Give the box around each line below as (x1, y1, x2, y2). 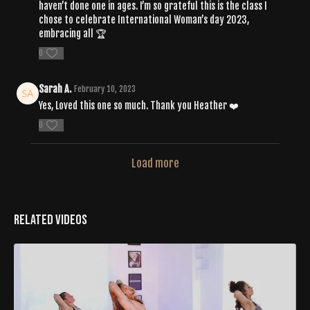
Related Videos (14, 211, 87, 228)
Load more (131, 156, 179, 170)
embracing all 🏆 (39, 27, 106, 39)
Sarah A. (39, 82, 71, 95)
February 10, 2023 (74, 83, 136, 94)
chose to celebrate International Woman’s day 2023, (39, 13, 249, 26)
